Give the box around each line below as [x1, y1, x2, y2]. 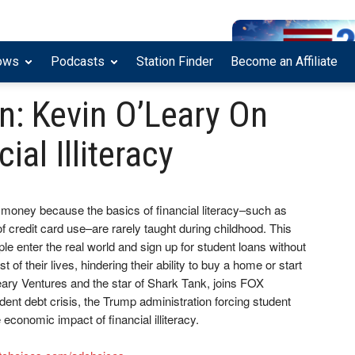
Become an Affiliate [231, 54, 338, 70]
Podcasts [51, 54, 105, 70]
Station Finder [136, 54, 213, 70]
